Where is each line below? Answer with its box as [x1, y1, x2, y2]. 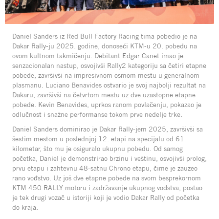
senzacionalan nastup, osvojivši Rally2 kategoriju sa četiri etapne [12, 61, 206, 70]
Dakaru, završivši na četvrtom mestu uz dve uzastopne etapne [12, 90, 196, 100]
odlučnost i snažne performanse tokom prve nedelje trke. [12, 110, 182, 119]
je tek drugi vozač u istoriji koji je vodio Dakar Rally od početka [12, 193, 199, 202]
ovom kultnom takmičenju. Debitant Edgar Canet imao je [12, 51, 183, 61]
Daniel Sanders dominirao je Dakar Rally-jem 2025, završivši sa [12, 125, 203, 134]
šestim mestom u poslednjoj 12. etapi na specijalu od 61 [12, 134, 184, 144]
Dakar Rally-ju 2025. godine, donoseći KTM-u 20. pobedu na [12, 42, 197, 51]
